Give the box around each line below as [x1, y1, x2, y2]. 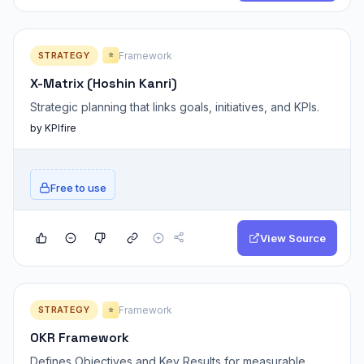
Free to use [50, 181, 106, 195]
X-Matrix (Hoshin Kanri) [30, 74, 177, 92]
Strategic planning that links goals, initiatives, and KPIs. [30, 99, 319, 114]
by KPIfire [30, 122, 76, 135]
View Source [260, 232, 326, 245]
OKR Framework [30, 329, 129, 347]
